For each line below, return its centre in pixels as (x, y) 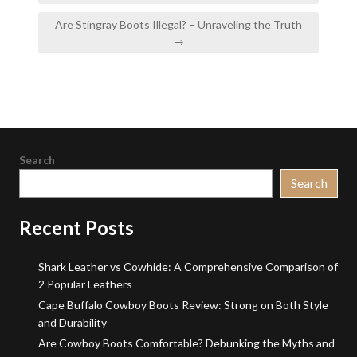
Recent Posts (76, 228)
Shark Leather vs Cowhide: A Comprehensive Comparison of (188, 267)
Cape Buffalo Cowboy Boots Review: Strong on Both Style (183, 305)
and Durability (73, 323)
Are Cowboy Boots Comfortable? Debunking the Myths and (186, 343)
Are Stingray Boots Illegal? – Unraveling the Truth (178, 25)
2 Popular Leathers (85, 284)
